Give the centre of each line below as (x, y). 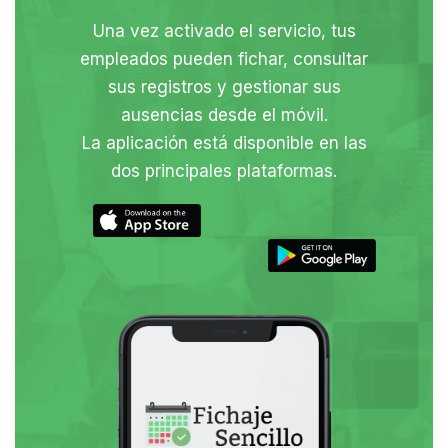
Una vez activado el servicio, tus (224, 30)
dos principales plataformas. (224, 170)
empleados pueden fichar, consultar (224, 58)
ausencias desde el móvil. (224, 114)
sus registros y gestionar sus (224, 86)
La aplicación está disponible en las (224, 142)
